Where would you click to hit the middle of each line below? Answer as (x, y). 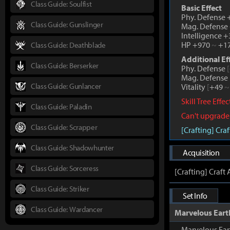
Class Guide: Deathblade (68, 45)
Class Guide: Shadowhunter (72, 147)
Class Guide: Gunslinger (67, 24)
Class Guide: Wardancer (67, 209)
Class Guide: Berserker (65, 65)
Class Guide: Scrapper (64, 127)
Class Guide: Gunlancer (66, 86)
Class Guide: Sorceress (65, 168)
